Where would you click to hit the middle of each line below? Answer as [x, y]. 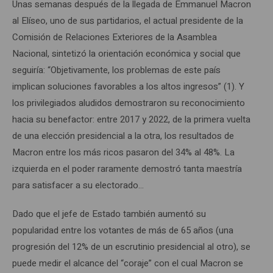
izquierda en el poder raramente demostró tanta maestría [127, 169]
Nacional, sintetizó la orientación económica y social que [126, 54]
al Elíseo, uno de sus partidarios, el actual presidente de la [128, 21]
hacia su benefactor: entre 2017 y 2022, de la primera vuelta [131, 120]
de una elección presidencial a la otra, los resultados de [123, 136]
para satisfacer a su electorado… [78, 186]
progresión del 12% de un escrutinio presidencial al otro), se [131, 247]
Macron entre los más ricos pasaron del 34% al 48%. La [123, 153]
